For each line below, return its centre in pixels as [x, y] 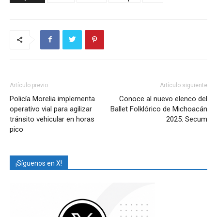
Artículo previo [29, 85]
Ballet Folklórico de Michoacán [159, 109]
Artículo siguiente [184, 85]
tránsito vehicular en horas [52, 119]
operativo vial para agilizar [51, 109]
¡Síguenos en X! [39, 163]
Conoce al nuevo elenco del [163, 99]
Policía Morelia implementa [52, 99]
